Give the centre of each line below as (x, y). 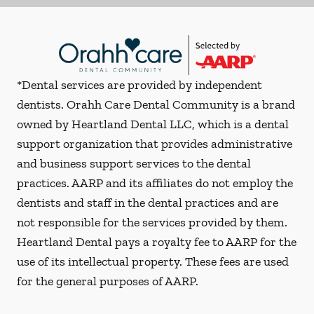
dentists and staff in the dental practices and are (148, 203)
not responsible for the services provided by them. (152, 223)
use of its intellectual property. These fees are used (153, 262)
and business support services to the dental (134, 164)
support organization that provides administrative (155, 144)
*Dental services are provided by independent (139, 85)
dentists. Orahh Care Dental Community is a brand (156, 105)
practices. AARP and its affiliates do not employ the (155, 183)
